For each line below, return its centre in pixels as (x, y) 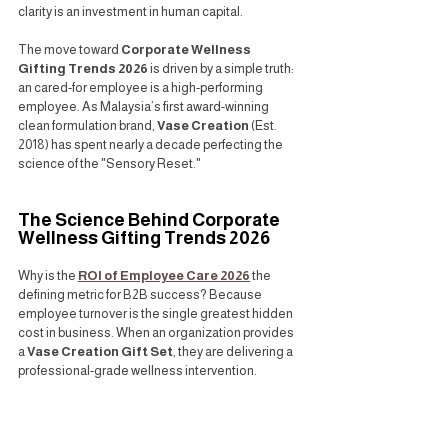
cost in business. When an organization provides (157, 332)
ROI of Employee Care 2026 (164, 275)
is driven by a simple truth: (222, 68)
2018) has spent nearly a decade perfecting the (151, 144)
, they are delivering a (234, 351)
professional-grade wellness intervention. (137, 370)
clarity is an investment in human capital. (130, 11)
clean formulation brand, (87, 125)
